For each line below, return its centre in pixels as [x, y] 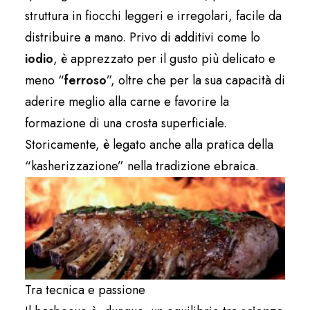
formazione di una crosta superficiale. [126, 124]
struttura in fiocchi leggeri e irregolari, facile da [153, 16]
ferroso [85, 81]
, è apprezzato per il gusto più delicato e [164, 59]
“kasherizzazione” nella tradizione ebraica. [142, 166]
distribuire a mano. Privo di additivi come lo [143, 38]
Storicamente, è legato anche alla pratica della [149, 145]
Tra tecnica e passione [85, 290]
